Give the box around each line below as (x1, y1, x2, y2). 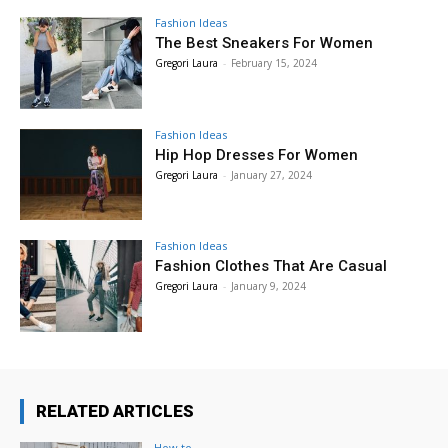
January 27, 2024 (231, 167, 313, 182)
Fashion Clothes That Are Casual (155, 257, 388, 276)
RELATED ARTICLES (36, 401, 194, 422)
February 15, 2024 (231, 55, 318, 70)
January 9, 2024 (231, 279, 307, 294)
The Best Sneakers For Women (155, 33, 374, 52)
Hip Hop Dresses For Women (155, 145, 359, 164)
